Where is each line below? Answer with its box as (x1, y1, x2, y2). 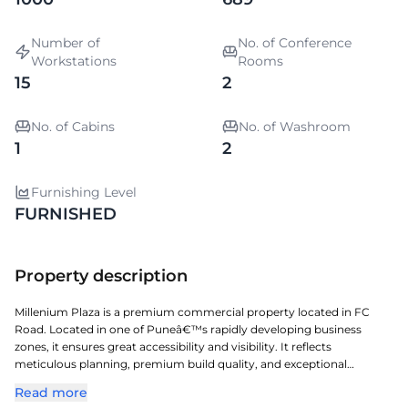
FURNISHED (15, 204, 117, 224)
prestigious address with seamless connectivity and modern (15, 392, 343, 405)
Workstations (30, 53, 117, 69)
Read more (15, 384, 87, 401)
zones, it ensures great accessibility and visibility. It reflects (15, 340, 331, 353)
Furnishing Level (31, 184, 137, 200)
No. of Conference (238, 35, 352, 51)
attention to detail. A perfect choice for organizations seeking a (15, 374, 357, 388)
